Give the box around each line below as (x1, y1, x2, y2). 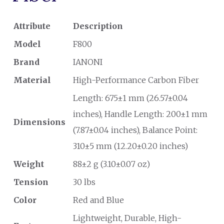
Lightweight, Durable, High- (73, 213, 181, 223)
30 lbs (73, 177, 95, 187)
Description (73, 21, 123, 31)
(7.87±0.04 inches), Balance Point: (73, 125, 197, 135)
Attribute (13, 21, 50, 31)
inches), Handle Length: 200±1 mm (73, 109, 207, 119)
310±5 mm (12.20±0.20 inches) (73, 141, 188, 151)
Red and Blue (73, 195, 124, 205)
